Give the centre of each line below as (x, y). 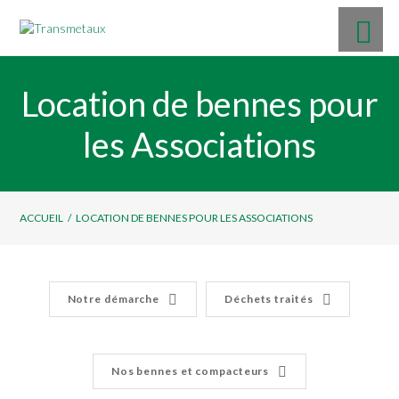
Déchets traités (269, 298)
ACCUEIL (42, 217)
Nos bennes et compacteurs (190, 370)
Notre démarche (114, 298)
